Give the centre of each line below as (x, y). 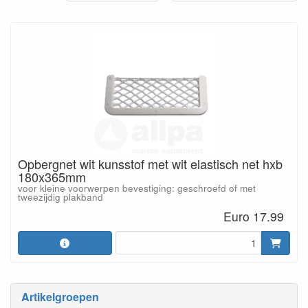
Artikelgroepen (60, 296)
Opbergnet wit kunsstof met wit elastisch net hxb (150, 164)
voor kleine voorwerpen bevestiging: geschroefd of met (137, 188)
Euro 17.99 (254, 216)
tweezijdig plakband (60, 197)
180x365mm (52, 177)
